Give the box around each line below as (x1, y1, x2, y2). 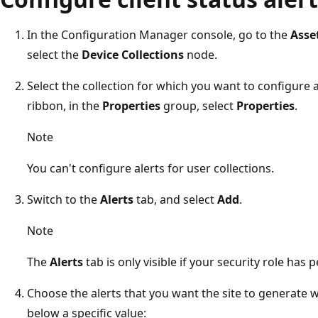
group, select (160, 97, 236, 114)
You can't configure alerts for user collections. (27, 160, 274, 176)
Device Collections (82, 46, 184, 62)
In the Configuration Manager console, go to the (27, 26, 290, 43)
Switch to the (27, 191, 100, 207)
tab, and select (133, 191, 217, 207)
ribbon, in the (27, 97, 102, 114)
